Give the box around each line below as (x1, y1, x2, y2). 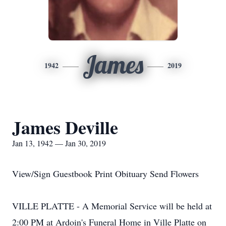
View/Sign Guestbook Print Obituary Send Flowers (12, 167, 199, 180)
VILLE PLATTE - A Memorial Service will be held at (12, 200, 212, 212)
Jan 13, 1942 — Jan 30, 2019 (12, 138, 106, 148)
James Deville (12, 114, 118, 140)
